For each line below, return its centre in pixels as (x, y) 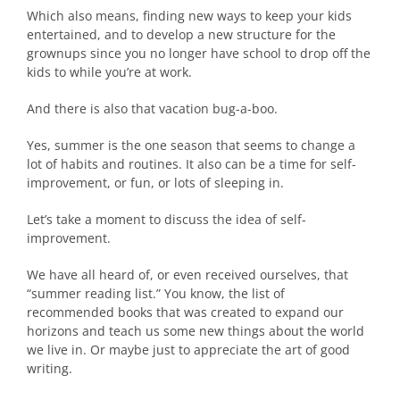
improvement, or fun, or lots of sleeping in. (155, 183)
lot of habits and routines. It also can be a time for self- (192, 164)
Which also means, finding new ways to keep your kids (189, 16)
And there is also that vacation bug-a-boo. (152, 109)
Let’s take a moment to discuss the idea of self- (167, 220)
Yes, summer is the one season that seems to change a (191, 146)
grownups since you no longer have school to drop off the (199, 54)
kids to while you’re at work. (109, 72)
